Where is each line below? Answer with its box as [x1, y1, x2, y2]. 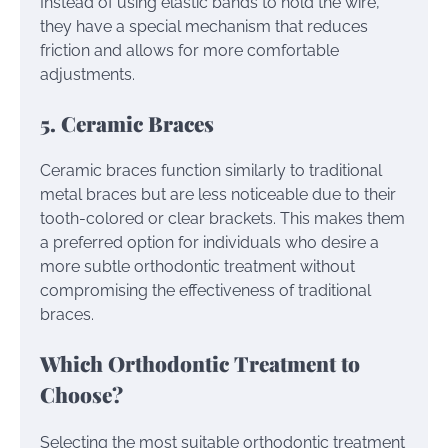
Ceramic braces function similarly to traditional [40, 161, 382, 181]
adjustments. [40, 64, 135, 84]
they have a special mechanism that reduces [40, 16, 368, 36]
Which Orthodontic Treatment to [40, 349, 360, 378]
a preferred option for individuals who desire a [40, 233, 379, 253]
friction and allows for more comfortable [40, 40, 339, 60]
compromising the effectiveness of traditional [40, 281, 371, 301]
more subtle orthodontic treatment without [40, 257, 355, 277]
